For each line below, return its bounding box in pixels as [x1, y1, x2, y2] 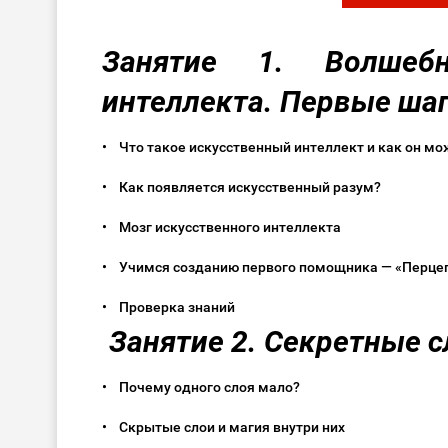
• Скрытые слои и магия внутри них [102, 419, 357, 436]
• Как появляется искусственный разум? [102, 179, 393, 196]
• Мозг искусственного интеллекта [102, 219, 353, 236]
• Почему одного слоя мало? [102, 379, 312, 396]
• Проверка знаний [102, 299, 247, 316]
